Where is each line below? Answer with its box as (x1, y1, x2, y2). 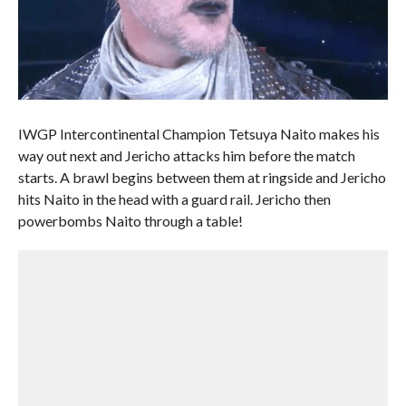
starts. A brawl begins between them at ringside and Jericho (17, 169, 386, 187)
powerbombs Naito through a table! (17, 212, 243, 230)
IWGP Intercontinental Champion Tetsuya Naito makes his (17, 125, 380, 143)
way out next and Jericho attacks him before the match (17, 147, 355, 165)
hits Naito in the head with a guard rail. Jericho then (17, 190, 331, 208)
